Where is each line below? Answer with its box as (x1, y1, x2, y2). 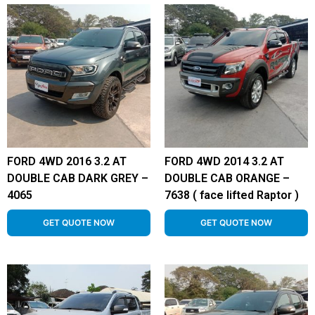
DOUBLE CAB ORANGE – (165, 172, 290, 185)
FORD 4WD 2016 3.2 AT (7, 155, 127, 168)
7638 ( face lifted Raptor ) (165, 188, 299, 202)
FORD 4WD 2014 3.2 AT (165, 155, 284, 168)
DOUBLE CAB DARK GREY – (7, 172, 148, 185)
